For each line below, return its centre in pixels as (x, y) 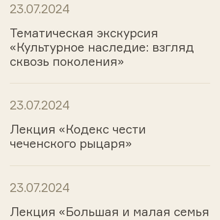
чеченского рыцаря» (71, 144)
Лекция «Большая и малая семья (109, 211)
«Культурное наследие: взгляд (102, 47)
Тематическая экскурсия (84, 33)
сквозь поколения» (67, 61)
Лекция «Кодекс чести (78, 129)
